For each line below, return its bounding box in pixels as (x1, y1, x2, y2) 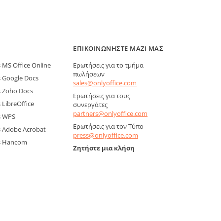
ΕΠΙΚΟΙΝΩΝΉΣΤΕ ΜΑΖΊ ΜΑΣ (73, 43, 164, 53)
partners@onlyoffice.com (73, 109, 147, 118)
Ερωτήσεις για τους (73, 91, 130, 100)
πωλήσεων (73, 69, 105, 78)
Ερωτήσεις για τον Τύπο (73, 121, 144, 131)
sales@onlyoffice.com (73, 78, 137, 87)
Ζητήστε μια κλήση (73, 143, 135, 152)
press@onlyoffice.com (73, 130, 138, 140)
